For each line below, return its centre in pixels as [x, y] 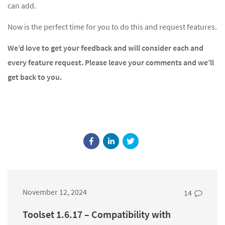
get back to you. [35, 77]
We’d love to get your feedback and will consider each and [105, 47]
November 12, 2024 [55, 192]
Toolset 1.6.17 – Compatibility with [97, 214]
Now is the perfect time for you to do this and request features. [112, 26]
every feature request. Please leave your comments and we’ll [111, 62]
